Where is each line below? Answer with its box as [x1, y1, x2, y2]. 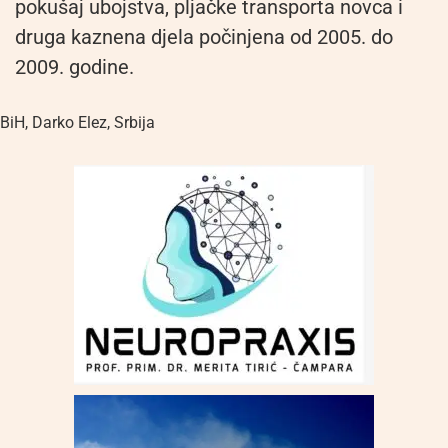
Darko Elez [32, 113, 107, 133]
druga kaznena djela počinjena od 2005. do [15, 24, 393, 49]
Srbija [114, 113, 155, 133]
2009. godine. [15, 54, 134, 79]
